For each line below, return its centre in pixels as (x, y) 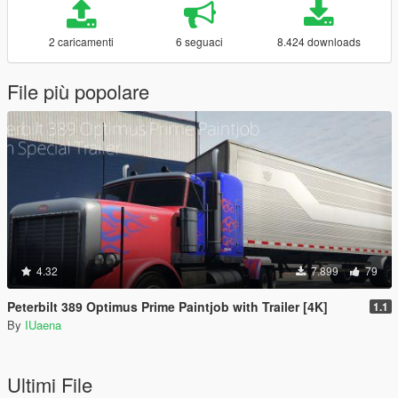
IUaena (43, 325)
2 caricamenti (81, 41)
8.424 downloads (318, 41)
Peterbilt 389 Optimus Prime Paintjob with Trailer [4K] (167, 306)
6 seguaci (200, 41)
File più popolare (78, 91)
